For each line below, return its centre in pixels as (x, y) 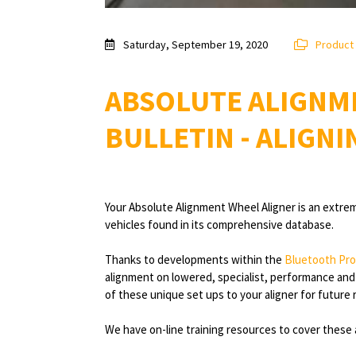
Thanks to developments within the (195, 259)
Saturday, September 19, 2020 (194, 45)
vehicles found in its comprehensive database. (222, 224)
